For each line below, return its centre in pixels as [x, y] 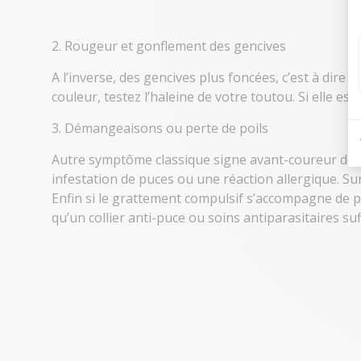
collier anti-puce [137, 218]
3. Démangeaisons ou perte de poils [160, 128]
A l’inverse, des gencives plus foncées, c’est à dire [200, 77]
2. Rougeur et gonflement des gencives [169, 46]
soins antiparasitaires [274, 218]
